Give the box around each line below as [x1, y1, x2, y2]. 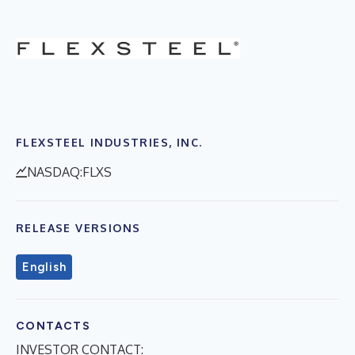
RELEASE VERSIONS [16, 220, 141, 235]
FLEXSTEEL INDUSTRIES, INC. [16, 135, 203, 149]
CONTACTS [16, 319, 91, 333]
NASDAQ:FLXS [27, 163, 112, 180]
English [22, 259, 67, 274]
